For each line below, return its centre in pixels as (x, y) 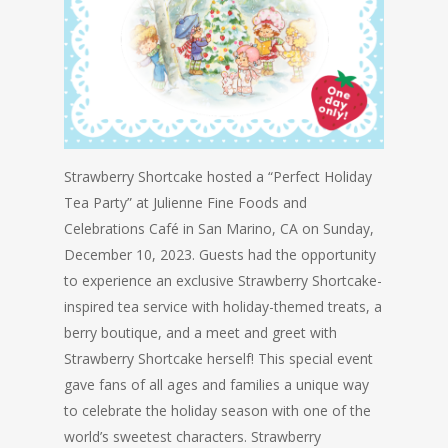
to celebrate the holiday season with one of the (217, 410)
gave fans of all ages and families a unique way (216, 384)
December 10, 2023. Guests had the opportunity (220, 254)
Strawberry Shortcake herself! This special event (218, 358)
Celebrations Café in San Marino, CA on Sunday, (219, 228)
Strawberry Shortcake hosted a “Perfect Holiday (218, 176)
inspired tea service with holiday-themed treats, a (223, 306)
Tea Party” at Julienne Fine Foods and (185, 202)
